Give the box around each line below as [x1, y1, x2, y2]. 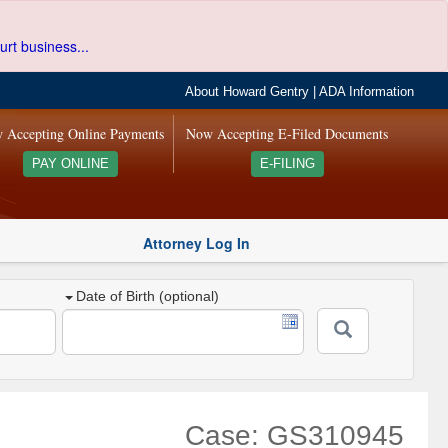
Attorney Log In [143, 232, 250, 253]
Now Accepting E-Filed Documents [186, 124, 389, 143]
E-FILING [259, 157, 315, 171]
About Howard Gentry [185, 85, 310, 99]
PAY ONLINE [31, 157, 109, 171]
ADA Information [319, 85, 415, 99]
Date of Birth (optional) [76, 288, 220, 305]
